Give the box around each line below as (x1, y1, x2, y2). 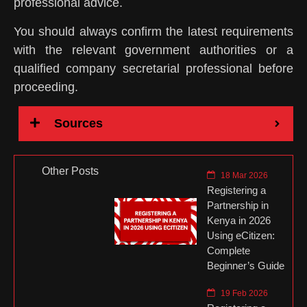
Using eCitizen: (206, 229, 275, 241)
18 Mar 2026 (218, 170, 268, 180)
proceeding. (14, 79, 78, 94)
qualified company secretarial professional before (14, 61, 293, 75)
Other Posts (42, 164, 99, 177)
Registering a (206, 184, 266, 196)
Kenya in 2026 (206, 214, 271, 226)
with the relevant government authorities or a (14, 42, 293, 57)
